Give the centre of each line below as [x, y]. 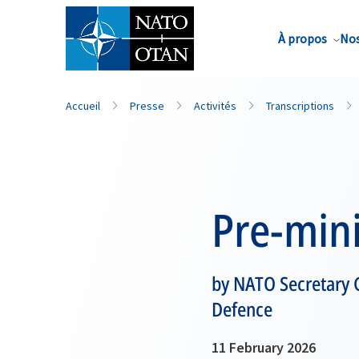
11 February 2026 [264, 347]
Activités [215, 106]
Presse [147, 106]
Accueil [83, 106]
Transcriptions [300, 106]
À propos [303, 38]
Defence [242, 309]
